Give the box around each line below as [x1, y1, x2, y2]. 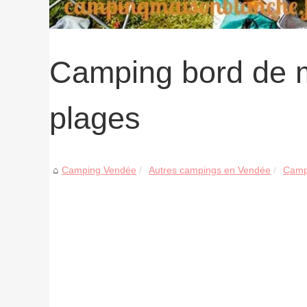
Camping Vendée [62, 164, 136, 175]
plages [49, 100, 140, 135]
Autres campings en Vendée [149, 164, 271, 175]
